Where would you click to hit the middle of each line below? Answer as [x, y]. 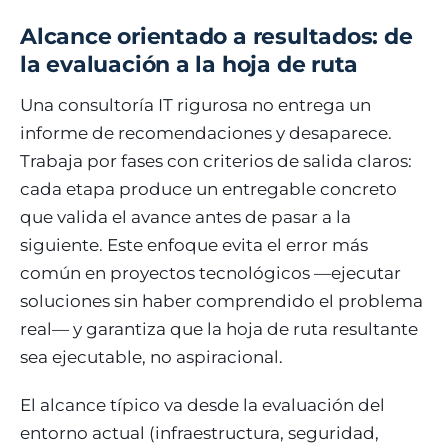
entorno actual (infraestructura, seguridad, [199, 433]
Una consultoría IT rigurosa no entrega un [195, 105]
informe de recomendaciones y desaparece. [206, 133]
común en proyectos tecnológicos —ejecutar [210, 273]
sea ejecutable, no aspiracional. [151, 357]
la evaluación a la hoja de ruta [189, 64]
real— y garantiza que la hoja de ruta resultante [219, 329]
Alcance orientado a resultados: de [216, 36]
